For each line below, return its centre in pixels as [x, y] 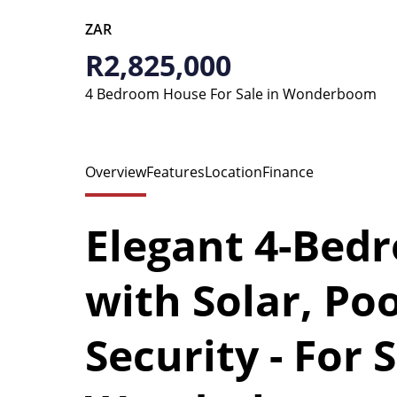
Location [234, 172]
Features [175, 172]
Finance [288, 172]
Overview [116, 172]
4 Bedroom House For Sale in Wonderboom [231, 94]
